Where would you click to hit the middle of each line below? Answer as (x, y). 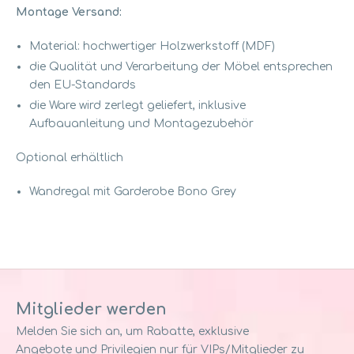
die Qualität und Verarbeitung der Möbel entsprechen (181, 67)
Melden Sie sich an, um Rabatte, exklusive (132, 332)
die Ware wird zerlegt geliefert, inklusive (137, 106)
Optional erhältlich (71, 158)
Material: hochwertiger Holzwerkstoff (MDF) (152, 47)
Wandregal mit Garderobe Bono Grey (133, 192)
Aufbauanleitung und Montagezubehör (141, 124)
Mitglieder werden (91, 310)
